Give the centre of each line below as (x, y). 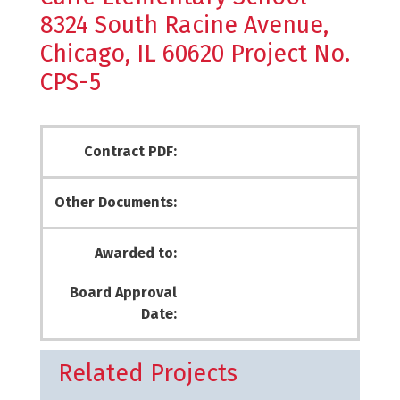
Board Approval (123, 292)
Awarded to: (136, 253)
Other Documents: (116, 202)
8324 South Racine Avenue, (184, 25)
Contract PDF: (130, 151)
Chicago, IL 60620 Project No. (195, 54)
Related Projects (148, 373)
